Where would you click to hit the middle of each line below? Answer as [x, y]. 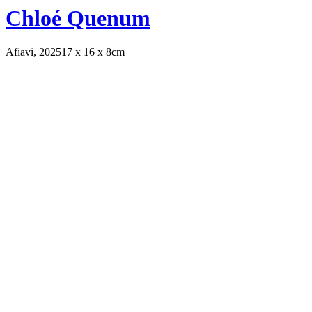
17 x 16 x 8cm [93, 52]
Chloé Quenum [78, 18]
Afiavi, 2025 [33, 52]
